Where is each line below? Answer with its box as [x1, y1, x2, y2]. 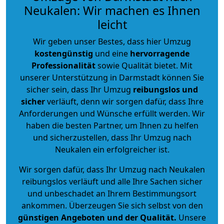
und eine [93, 47, 130, 59]
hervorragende [130, 47, 189, 59]
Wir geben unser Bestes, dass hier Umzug [33, 35, 191, 47]
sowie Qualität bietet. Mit [95, 59, 192, 71]
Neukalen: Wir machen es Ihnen [23, 2, 200, 18]
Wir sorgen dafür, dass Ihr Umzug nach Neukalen [19, 163, 205, 175]
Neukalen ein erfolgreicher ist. [54, 143, 169, 155]
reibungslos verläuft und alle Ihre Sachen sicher [21, 175, 202, 187]
